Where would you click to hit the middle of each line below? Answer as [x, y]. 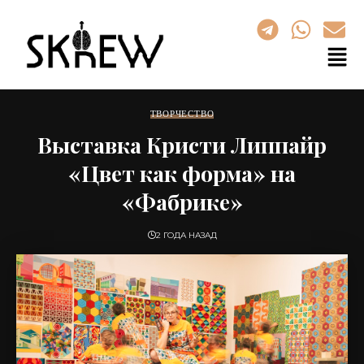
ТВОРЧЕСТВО [182, 113]
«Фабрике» [182, 201]
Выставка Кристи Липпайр [182, 144]
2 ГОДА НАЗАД [186, 235]
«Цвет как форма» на [182, 173]
